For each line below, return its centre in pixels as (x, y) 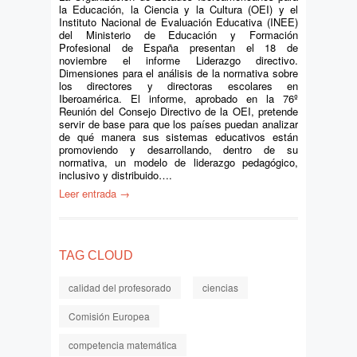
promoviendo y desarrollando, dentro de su (178, 149)
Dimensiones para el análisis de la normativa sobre (178, 73)
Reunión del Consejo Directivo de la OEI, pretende (178, 111)
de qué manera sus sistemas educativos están (178, 137)
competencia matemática (123, 345)
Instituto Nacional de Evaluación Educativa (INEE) (178, 22)
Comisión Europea (109, 316)
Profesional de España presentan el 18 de (178, 47)
